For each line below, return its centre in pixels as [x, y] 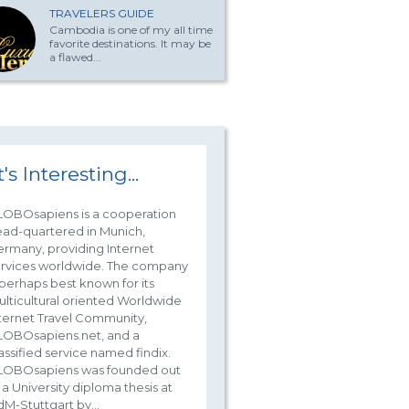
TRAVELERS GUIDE [102, 13]
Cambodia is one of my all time [131, 30]
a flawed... [75, 57]
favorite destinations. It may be [130, 43]
